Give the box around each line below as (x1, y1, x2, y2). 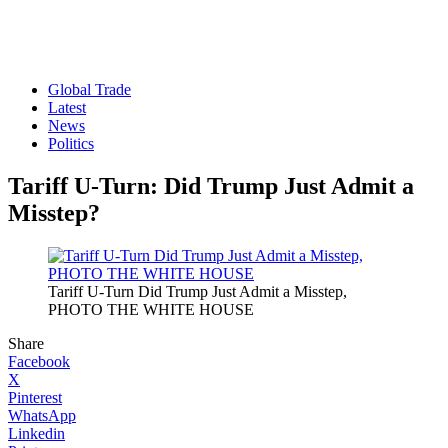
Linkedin (8, 424, 65, 442)
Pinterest (8, 388, 62, 406)
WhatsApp (8, 406, 76, 424)
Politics (48, 135, 94, 152)
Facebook (8, 352, 70, 370)
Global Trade (48, 81, 131, 98)
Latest (48, 99, 86, 116)
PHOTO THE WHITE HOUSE (48, 300, 254, 318)
